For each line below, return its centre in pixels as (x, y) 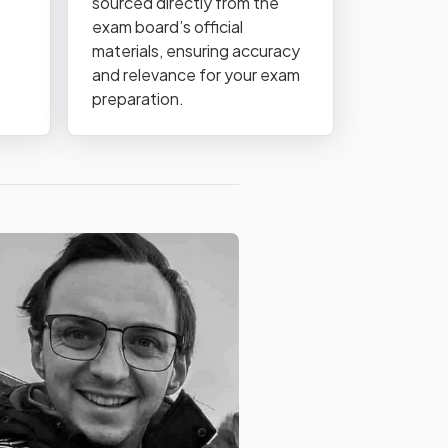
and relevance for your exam (196, 74)
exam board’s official (167, 26)
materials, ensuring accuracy (196, 50)
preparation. (138, 98)
